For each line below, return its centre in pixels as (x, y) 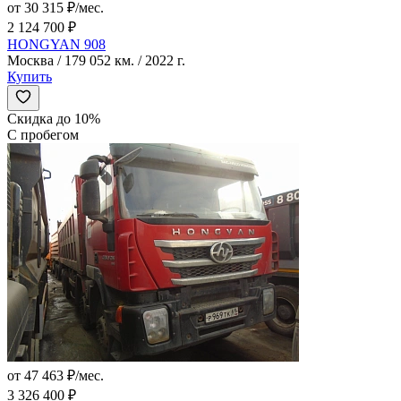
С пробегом (43, 135)
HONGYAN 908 (56, 45)
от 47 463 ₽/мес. (55, 376)
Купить (30, 77)
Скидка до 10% (54, 119)
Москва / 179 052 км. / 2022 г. (96, 61)
